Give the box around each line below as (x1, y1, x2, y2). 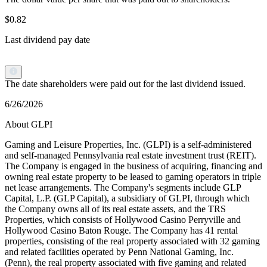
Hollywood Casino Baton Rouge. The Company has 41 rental (5, 225, 238, 236)
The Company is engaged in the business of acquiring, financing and (5, 161, 262, 172)
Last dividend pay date (5, 35, 90, 45)
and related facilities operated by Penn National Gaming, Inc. (5, 247, 234, 257)
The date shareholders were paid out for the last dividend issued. (5, 79, 246, 89)
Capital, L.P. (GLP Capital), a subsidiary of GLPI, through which (5, 193, 250, 204)
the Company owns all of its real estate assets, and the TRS (5, 204, 226, 215)
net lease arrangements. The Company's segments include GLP (5, 182, 241, 193)
